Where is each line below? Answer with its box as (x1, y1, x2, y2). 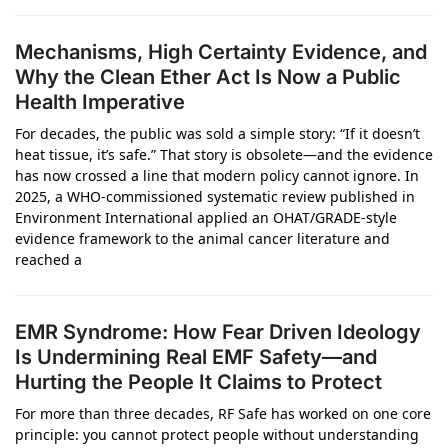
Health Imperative (15, 90, 185, 114)
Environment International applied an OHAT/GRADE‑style (15, 208, 397, 227)
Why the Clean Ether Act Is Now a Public (15, 65, 401, 89)
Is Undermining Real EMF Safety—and (15, 345, 377, 369)
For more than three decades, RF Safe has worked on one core (15, 404, 431, 423)
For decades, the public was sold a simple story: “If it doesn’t (15, 124, 420, 143)
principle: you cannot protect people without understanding (15, 425, 419, 444)
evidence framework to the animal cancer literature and (15, 229, 390, 248)
